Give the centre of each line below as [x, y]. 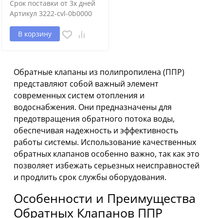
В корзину [35, 34]
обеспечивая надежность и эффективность [96, 131]
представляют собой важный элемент [86, 84]
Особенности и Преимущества [105, 198]
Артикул [23, 14]
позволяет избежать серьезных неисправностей [107, 166]
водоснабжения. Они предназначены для [93, 107]
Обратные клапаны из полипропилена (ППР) [99, 72]
